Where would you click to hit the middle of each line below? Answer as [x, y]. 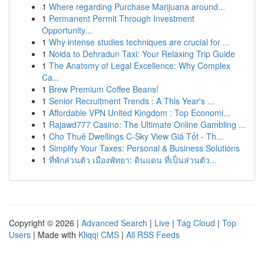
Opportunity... [67, 30]
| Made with [55, 235]
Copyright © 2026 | [45, 223]
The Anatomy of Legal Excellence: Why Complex [140, 65]
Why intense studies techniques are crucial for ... [139, 42]
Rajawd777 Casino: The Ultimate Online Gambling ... [147, 124]
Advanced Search [114, 223]
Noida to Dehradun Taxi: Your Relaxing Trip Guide [142, 54]
